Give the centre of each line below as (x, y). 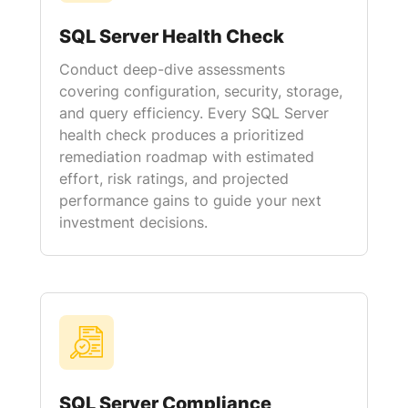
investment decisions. (133, 222)
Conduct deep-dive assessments (172, 69)
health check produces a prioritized (182, 135)
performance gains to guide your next (190, 200)
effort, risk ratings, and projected (174, 178)
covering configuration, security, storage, (201, 91)
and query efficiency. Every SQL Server (194, 113)
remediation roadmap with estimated (187, 157)
